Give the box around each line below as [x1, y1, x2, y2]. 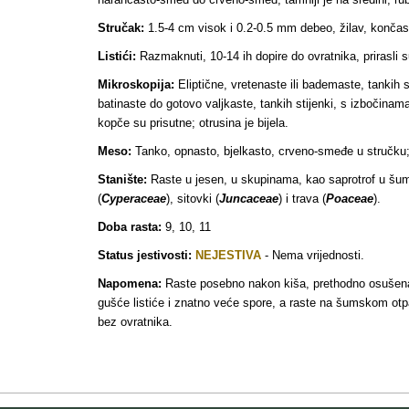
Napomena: [98, 276, 162, 290]
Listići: [98, 48, 136, 63]
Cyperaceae [101, 191, 166, 205]
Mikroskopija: [98, 77, 174, 91]
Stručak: [98, 20, 144, 35]
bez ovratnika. [98, 314, 173, 329]
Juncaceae [219, 191, 278, 205]
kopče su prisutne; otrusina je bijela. [98, 115, 288, 130]
